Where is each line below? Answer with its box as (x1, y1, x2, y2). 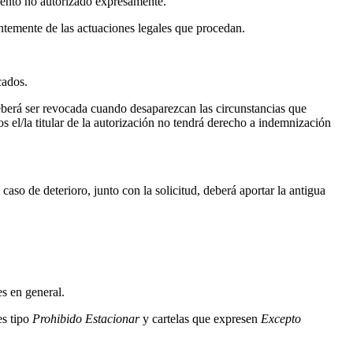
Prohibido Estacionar (32, 312, 139, 326)
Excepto (261, 312, 301, 326)
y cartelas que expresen (139, 312, 261, 326)
